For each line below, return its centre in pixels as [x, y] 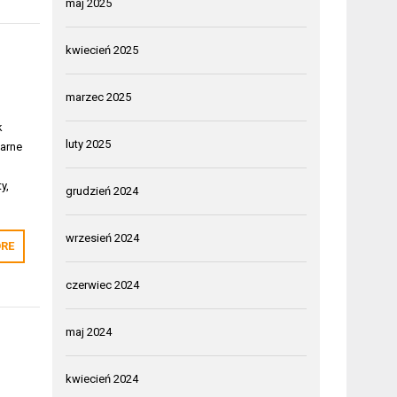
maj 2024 [89, 331]
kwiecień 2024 [102, 378]
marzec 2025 [99, 97]
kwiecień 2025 [102, 50]
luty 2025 [89, 144]
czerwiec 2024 [103, 284]
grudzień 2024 [102, 191]
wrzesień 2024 [103, 237]
